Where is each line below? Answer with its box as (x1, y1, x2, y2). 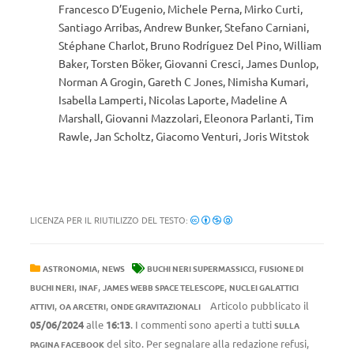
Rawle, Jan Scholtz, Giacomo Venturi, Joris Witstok (58, 129, 309, 143)
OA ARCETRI (59, 300, 106, 312)
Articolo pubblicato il (208, 299, 309, 312)
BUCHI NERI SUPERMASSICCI (147, 262, 254, 274)
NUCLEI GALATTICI (229, 281, 299, 293)
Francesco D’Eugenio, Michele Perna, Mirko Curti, (58, 2, 303, 16)
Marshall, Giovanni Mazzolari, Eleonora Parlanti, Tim (58, 111, 314, 125)
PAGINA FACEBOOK (30, 338, 104, 350)
